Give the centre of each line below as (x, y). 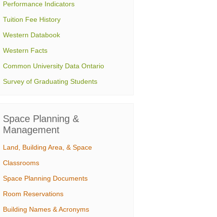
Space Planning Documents (45, 178)
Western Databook (31, 35)
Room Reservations (33, 194)
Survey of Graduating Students (50, 81)
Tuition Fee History (32, 19)
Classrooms (21, 163)
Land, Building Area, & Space (47, 147)
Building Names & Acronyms (46, 209)
